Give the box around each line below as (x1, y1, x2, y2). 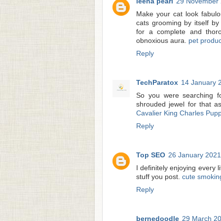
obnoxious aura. (136, 37, 188, 45)
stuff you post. (136, 173, 182, 181)
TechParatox (136, 79, 178, 87)
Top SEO (136, 151, 165, 159)
